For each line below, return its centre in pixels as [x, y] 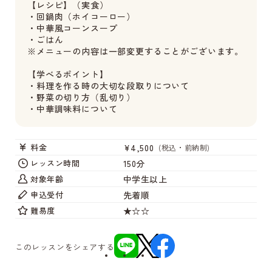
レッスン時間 [55, 163]
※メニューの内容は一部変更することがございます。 [136, 51]
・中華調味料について [73, 109]
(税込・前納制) [184, 147]
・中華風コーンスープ [73, 28]
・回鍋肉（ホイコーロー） [82, 16]
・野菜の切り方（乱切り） [82, 97]
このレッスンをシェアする [65, 247]
